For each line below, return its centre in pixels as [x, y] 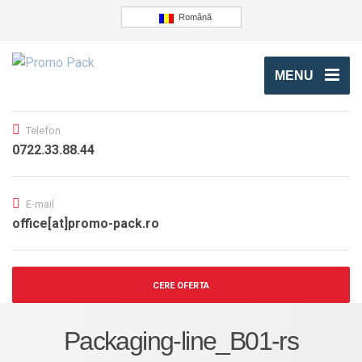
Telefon [43, 130]
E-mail [40, 204]
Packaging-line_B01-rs [181, 341]
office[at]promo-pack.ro [86, 223]
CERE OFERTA [181, 285]
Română [195, 17]
